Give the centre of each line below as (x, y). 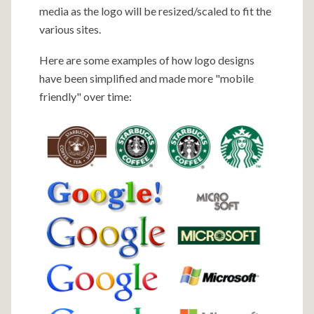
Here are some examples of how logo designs (147, 60)
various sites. (70, 29)
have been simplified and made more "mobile (146, 78)
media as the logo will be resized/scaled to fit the (155, 11)
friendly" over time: (86, 96)
